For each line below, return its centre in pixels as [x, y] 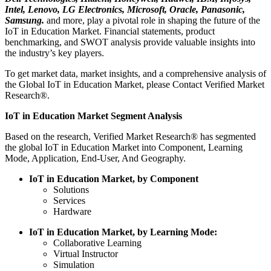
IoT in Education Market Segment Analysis [93, 116]
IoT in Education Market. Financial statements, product [110, 31]
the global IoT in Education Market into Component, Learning [124, 148]
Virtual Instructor [86, 254]
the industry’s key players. [54, 53]
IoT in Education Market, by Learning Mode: [123, 232]
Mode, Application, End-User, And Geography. [95, 158]
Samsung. [24, 21]
